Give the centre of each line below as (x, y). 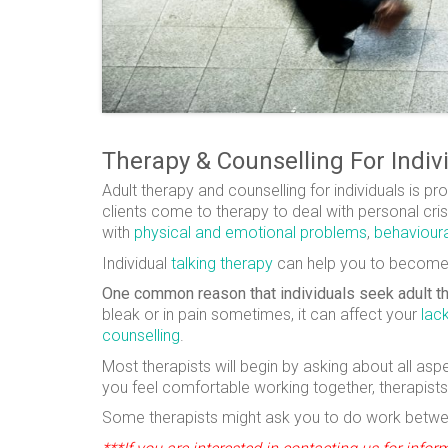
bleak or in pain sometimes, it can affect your (261, 315)
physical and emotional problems (250, 233)
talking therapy (222, 263)
